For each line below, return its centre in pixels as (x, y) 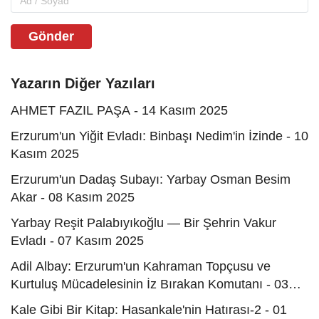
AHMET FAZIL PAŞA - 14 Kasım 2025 (119, 111)
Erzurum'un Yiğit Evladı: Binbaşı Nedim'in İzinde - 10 (159, 136)
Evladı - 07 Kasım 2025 (77, 241)
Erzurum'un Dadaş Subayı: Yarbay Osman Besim (151, 180)
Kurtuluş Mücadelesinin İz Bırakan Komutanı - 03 (150, 284)
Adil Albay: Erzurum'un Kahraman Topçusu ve (141, 267)
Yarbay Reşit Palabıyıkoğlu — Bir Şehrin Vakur (143, 223)
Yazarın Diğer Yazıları (83, 84)
